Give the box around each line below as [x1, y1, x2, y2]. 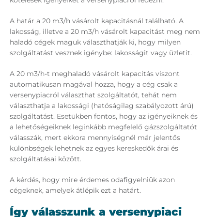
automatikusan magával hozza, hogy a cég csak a [10, 80, 178, 89]
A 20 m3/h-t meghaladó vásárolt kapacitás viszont [10, 69, 180, 78]
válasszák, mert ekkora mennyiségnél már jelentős [10, 133, 180, 142]
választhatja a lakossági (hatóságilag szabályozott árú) [10, 101, 194, 110]
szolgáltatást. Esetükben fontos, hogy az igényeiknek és [10, 112, 198, 121]
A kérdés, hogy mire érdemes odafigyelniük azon [10, 175, 175, 185]
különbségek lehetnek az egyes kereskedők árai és [10, 144, 178, 153]
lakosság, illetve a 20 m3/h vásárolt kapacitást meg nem [10, 27, 200, 36]
